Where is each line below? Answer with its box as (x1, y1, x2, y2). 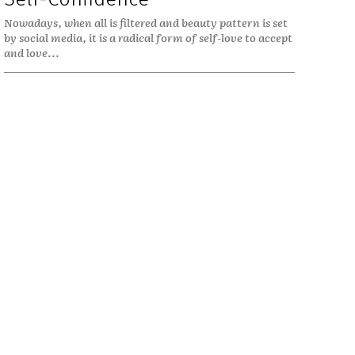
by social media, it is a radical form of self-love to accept (3, 29, 292, 45)
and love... (3, 44, 59, 60)
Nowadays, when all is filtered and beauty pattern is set (3, 13, 288, 30)
